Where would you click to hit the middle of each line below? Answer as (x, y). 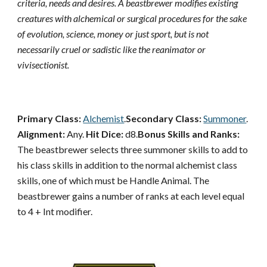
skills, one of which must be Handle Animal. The (114, 180)
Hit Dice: (105, 134)
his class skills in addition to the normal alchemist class (128, 165)
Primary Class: (49, 118)
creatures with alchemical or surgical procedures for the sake (132, 18)
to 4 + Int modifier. (55, 211)
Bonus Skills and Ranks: (189, 134)
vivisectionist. (44, 65)
